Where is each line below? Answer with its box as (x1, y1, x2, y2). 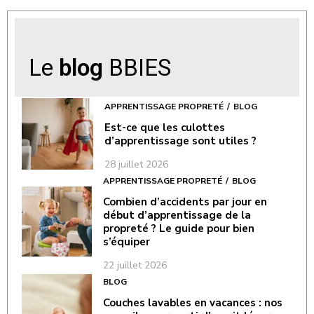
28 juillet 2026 (104, 158, 169, 171)
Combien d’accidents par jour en (103, 195, 267, 209)
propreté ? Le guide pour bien (103, 221, 254, 235)
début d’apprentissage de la (103, 208, 251, 222)
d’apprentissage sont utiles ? (104, 134, 257, 148)
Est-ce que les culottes (104, 121, 226, 135)
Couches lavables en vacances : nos (103, 296, 282, 310)
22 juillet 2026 (103, 259, 167, 272)
